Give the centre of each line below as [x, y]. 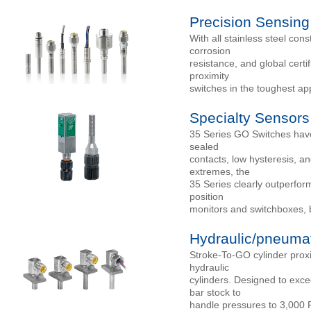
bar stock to [215, 292]
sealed [204, 146]
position [206, 196]
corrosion [210, 51]
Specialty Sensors [249, 118]
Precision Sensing [249, 22]
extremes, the [219, 171]
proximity [209, 76]
